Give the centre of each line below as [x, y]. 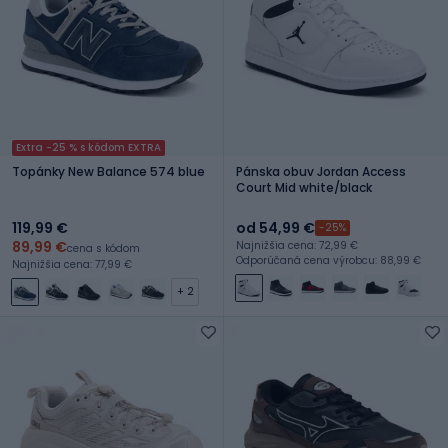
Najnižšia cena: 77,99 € [72, 264]
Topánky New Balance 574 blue [108, 171]
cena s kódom [103, 248]
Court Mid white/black [304, 187]
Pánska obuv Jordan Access [321, 171]
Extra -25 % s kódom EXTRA [88, 147]
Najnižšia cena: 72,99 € [297, 245]
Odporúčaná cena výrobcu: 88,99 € [328, 260]
